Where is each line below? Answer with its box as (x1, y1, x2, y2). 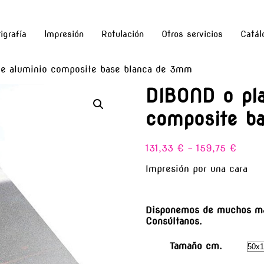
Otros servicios (161, 29, 223, 39)
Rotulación (101, 29, 144, 39)
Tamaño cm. (170, 240, 223, 252)
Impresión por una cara (145, 163, 247, 175)
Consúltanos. (145, 216, 202, 227)
